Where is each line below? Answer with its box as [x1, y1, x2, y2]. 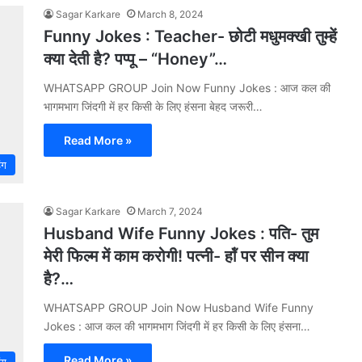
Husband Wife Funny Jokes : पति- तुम [44, 224, 318, 243]
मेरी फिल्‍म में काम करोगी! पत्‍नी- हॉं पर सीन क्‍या [44, 246, 309, 266]
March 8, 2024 [137, 8, 204, 20]
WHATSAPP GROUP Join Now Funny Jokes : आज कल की [44, 81, 330, 95]
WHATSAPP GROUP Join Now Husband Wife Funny [44, 301, 314, 314]
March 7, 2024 [137, 205, 203, 217]
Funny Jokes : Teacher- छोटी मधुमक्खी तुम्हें [44, 27, 337, 46]
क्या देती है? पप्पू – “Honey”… [44, 49, 227, 69]
